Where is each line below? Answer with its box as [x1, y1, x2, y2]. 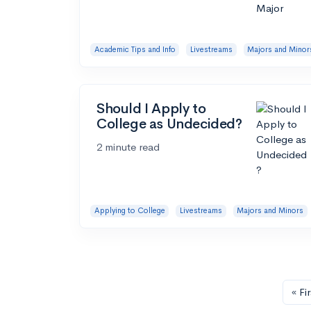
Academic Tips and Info [94, 44, 176, 54]
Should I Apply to [96, 99, 206, 117]
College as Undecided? [96, 115, 242, 133]
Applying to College [94, 205, 165, 216]
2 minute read [96, 140, 160, 153]
